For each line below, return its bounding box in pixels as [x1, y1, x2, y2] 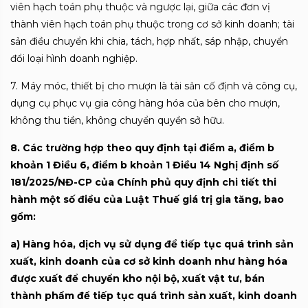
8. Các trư [10, 142, 61, 154]
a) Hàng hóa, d [10, 238, 85, 250]
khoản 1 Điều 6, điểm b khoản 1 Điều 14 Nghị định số [10, 159, 278, 171]
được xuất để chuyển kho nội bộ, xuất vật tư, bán [10, 272, 265, 285]
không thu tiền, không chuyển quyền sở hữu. [10, 114, 224, 126]
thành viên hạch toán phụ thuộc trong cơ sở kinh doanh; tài [10, 18, 294, 30]
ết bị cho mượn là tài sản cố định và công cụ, [83, 80, 297, 92]
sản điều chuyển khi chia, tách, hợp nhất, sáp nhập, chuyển [10, 35, 288, 47]
